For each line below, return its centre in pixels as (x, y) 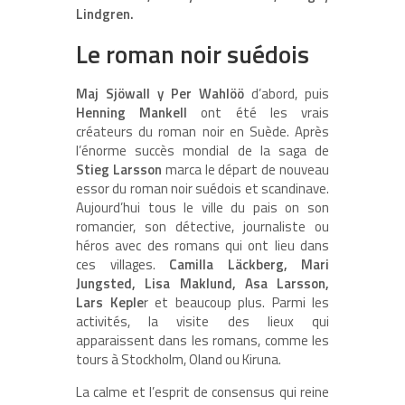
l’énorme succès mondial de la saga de (202, 150)
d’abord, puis (287, 93)
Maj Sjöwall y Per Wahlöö (160, 93)
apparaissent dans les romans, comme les (202, 340)
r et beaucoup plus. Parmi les (236, 302)
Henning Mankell (132, 112)
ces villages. (122, 264)
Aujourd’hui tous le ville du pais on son (202, 207)
